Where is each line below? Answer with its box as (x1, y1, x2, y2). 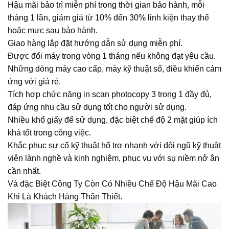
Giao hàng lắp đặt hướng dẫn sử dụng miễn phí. (8, 39, 182, 48)
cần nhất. (8, 167, 41, 176)
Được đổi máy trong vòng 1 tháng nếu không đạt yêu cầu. (8, 52, 216, 61)
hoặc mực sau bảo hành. (8, 26, 98, 35)
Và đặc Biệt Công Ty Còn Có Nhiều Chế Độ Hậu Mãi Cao (8, 179, 217, 189)
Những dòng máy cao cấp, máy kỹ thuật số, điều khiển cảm (8, 64, 221, 74)
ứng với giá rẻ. (8, 77, 61, 86)
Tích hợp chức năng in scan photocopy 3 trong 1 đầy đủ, (8, 90, 212, 99)
